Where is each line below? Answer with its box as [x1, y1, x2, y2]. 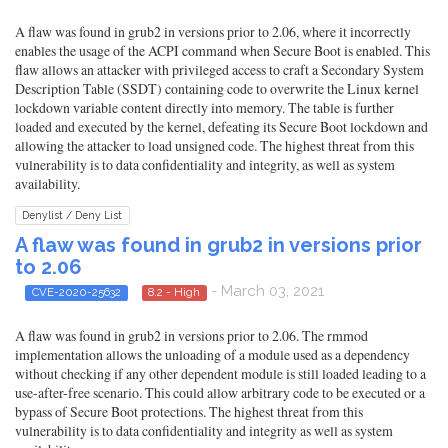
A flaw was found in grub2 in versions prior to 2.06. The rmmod [15, 326, 368, 346]
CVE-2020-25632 [31, 285, 121, 299]
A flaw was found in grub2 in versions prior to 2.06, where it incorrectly [15, 22, 411, 41]
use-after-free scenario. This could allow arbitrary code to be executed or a [15, 383, 425, 403]
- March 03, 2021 [207, 282, 324, 300]
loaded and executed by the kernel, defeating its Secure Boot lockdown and [15, 117, 428, 136]
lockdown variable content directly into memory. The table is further [15, 98, 394, 117]
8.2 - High [148, 285, 201, 299]
